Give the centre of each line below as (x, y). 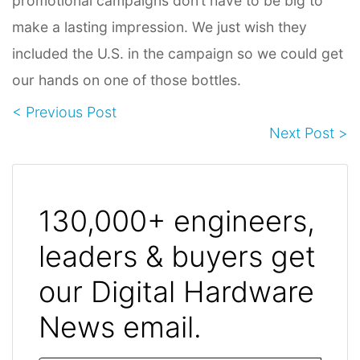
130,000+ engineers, (177, 221)
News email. (120, 327)
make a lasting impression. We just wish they (160, 27)
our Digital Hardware (176, 292)
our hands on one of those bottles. (127, 80)
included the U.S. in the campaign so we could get (178, 54)
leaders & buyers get (177, 257)
